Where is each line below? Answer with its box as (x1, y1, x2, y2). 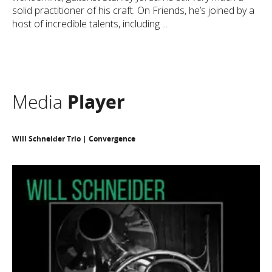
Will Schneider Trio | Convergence (12, 134, 135, 144)
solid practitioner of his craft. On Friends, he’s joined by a (12, 4, 254, 17)
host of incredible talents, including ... (12, 17, 168, 30)
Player (67, 89, 125, 114)
